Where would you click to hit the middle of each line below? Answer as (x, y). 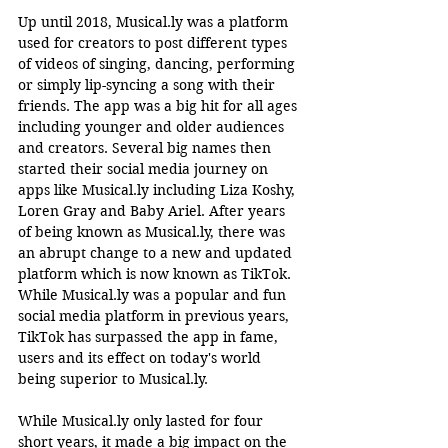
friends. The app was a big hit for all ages (159, 105)
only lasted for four (198, 420)
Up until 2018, (67, 21)
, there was (250, 231)
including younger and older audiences (153, 126)
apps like (50, 189)
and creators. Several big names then (146, 147)
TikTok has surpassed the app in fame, (150, 336)
